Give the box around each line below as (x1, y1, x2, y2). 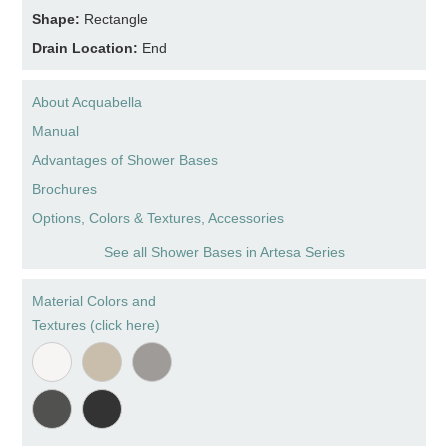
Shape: (32, 10, 85, 27)
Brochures (32, 180, 98, 197)
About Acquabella (32, 93, 143, 110)
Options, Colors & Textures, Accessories (32, 209, 285, 226)
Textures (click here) (32, 316, 161, 333)
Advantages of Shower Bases (32, 151, 219, 168)
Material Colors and (32, 292, 157, 309)
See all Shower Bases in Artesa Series (103, 243, 345, 260)
